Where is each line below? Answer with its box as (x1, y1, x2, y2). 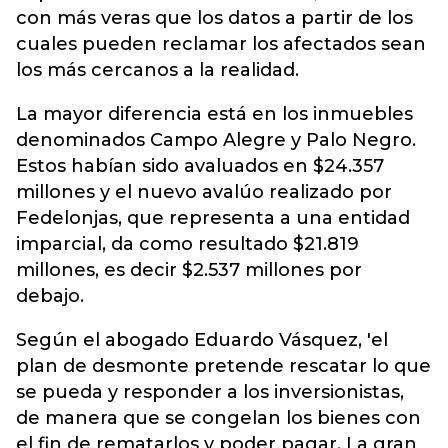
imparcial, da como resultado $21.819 (16, 233, 359, 255)
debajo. (16, 285, 84, 307)
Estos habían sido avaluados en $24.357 (16, 155, 384, 177)
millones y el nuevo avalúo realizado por (16, 181, 392, 203)
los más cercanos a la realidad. (16, 59, 299, 81)
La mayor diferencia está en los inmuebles (16, 103, 413, 125)
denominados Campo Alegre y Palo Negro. (16, 129, 416, 151)
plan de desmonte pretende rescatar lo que (16, 355, 431, 377)
